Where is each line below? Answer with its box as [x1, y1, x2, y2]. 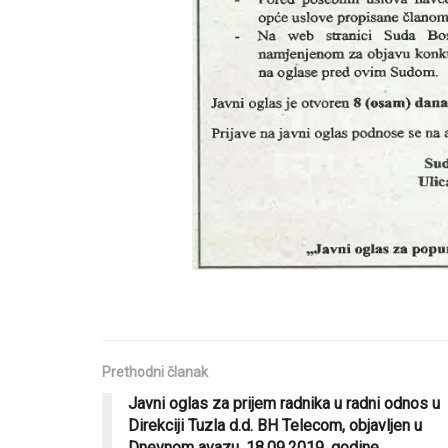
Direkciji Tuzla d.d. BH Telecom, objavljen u [128, 415, 422, 435]
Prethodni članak [102, 363, 208, 380]
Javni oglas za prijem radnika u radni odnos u [128, 393, 440, 413]
